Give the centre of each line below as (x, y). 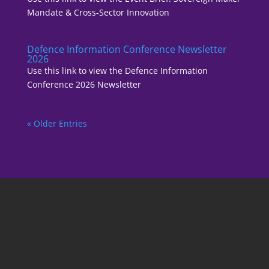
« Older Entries (57, 123)
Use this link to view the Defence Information (117, 71)
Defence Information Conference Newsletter (127, 49)
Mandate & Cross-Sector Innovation (98, 12)
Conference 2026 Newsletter (84, 84)
